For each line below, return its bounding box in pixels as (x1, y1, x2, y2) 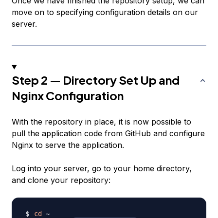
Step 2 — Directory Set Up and (12, 73, 180, 88)
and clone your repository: (12, 175, 110, 185)
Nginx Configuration (12, 88, 124, 103)
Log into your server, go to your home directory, (12, 163, 192, 174)
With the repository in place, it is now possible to (12, 117, 191, 127)
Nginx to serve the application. (12, 140, 124, 150)
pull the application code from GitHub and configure (12, 128, 205, 139)
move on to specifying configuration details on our (12, 7, 198, 18)
